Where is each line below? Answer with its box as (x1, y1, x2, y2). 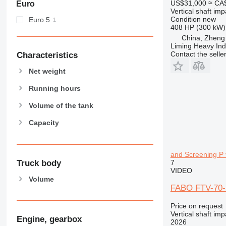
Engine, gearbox (16, 214, 82, 224)
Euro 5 (28, 15, 50, 24)
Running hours (28, 84, 81, 92)
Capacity (28, 119, 59, 127)
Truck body (16, 158, 61, 168)
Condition (170, 15, 201, 23)
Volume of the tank (28, 101, 93, 110)
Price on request (170, 201, 223, 210)
